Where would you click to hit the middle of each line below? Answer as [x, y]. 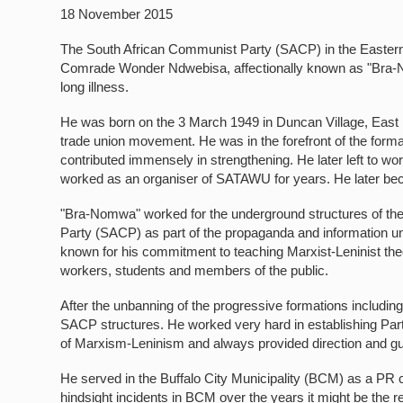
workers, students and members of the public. [195, 270]
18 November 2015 [117, 14]
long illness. [95, 87]
